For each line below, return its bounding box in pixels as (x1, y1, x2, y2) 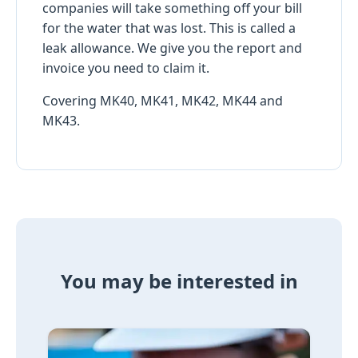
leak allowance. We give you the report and (42, 38, 302, 57)
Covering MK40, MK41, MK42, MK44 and (42, 91, 283, 109)
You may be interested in (60, 267, 298, 294)
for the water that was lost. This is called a (42, 18, 296, 37)
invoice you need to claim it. (42, 58, 209, 77)
